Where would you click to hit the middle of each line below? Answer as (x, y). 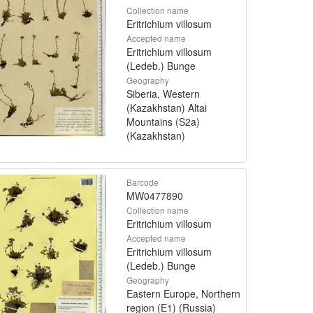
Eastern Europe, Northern (183, 293)
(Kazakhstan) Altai (167, 107)
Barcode (143, 182)
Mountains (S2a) (163, 121)
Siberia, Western (163, 93)
